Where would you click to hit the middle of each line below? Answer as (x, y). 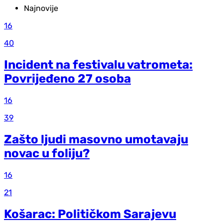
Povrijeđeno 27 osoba (67, 79)
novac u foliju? (47, 154)
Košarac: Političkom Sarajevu (90, 214)
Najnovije (41, 8)
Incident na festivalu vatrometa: (98, 65)
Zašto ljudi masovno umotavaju (96, 140)
